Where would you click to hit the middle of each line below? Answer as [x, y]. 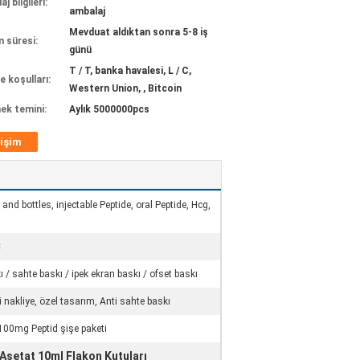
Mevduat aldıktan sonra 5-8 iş [139, 32]
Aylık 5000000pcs [109, 109]
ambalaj [87, 11]
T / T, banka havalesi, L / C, [130, 71]
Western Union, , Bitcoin [125, 88]
